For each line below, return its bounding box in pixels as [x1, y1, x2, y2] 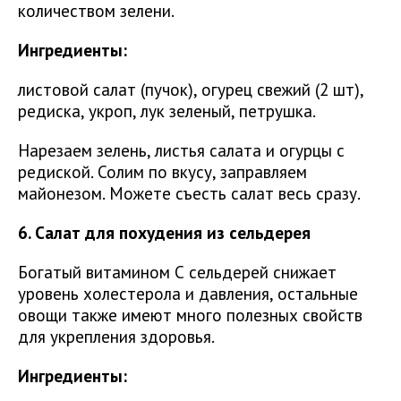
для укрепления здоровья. [18, 325, 215, 348]
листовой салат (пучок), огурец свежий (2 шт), [18, 78, 363, 101]
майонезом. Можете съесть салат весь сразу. [18, 182, 361, 205]
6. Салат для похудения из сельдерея [18, 221, 311, 244]
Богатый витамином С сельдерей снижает [18, 260, 337, 284]
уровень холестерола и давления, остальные [18, 282, 358, 305]
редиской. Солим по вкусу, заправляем [18, 160, 307, 183]
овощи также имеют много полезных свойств [18, 303, 363, 327]
